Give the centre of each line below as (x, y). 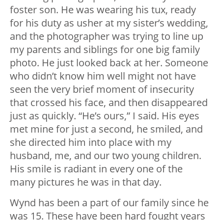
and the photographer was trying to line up (107, 36)
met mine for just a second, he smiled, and (106, 129)
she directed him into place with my (91, 142)
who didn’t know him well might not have (103, 76)
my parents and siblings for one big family (105, 50)
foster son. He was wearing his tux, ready (103, 10)
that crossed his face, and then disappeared (109, 103)
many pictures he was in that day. (86, 182)
